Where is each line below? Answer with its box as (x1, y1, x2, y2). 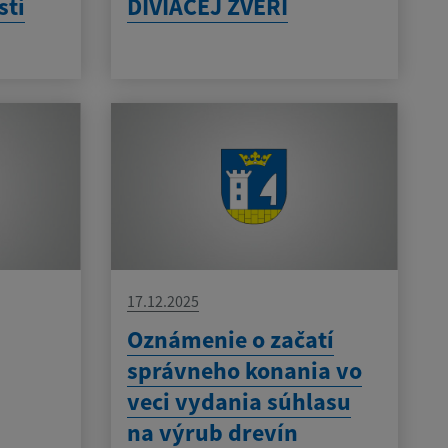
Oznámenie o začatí (126, 324, 334, 356)
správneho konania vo (126, 355, 362, 387)
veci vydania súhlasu (126, 386, 351, 418)
